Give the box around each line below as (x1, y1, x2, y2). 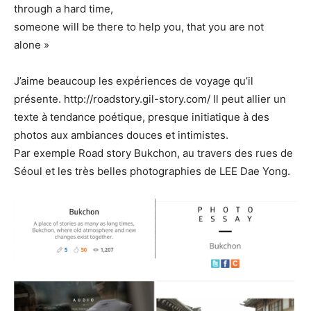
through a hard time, (14, 1, 113, 15)
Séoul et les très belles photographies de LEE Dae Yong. (14, 164, 290, 178)
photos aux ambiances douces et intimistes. (14, 128, 228, 142)
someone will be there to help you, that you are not (14, 19, 264, 33)
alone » (14, 37, 49, 51)
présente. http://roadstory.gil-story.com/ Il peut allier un (14, 92, 286, 106)
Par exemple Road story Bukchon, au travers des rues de (14, 146, 293, 160)
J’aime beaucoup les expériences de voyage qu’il (14, 74, 253, 87)
